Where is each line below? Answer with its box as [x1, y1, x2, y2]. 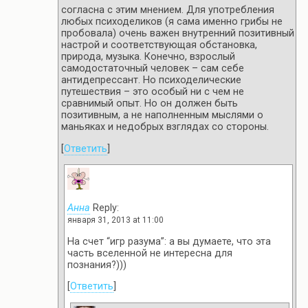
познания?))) [67, 258, 126, 271]
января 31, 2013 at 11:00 [67, 215, 164, 225]
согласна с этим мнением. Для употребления [61, 4, 274, 16]
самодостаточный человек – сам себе [61, 63, 244, 75]
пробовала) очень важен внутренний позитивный [61, 27, 294, 40]
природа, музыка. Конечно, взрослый [61, 51, 235, 63]
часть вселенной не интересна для [67, 247, 232, 259]
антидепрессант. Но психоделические [61, 74, 241, 87]
